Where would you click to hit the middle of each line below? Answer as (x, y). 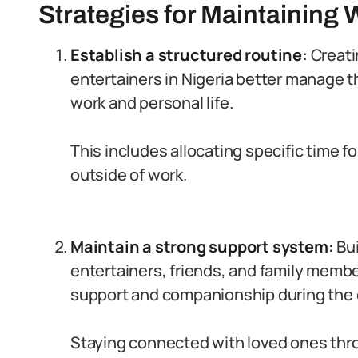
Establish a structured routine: (189, 55)
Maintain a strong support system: (202, 247)
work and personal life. (152, 103)
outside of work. (129, 175)
